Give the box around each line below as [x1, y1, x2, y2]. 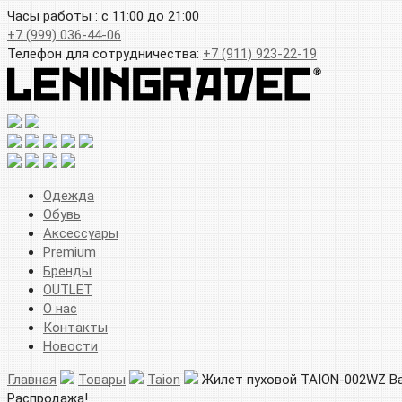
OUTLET [43, 281, 92, 298]
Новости [43, 337, 98, 354]
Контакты [43, 319, 108, 336]
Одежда [43, 187, 94, 204]
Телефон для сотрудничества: [7, 46, 203, 62]
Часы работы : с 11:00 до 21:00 [7, 8, 199, 24]
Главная [7, 371, 57, 388]
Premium [43, 243, 96, 260]
